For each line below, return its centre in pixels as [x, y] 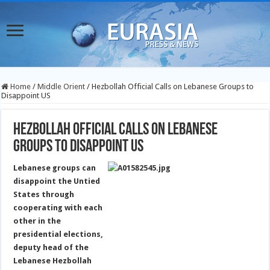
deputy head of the [51, 247]
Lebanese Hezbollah [53, 261]
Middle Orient [61, 86]
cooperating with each [58, 208]
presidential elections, [58, 234]
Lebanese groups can [55, 168]
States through [44, 194]
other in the [37, 221]
